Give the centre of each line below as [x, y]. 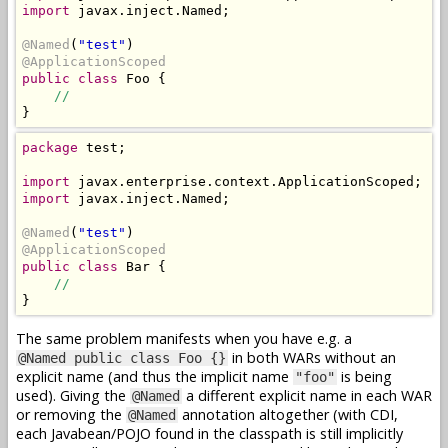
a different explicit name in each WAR [307, 396]
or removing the [71, 415]
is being [364, 377]
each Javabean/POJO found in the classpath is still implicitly [209, 434]
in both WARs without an [312, 358]
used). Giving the [73, 396]
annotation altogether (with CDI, [288, 415]
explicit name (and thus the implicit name [154, 377]
